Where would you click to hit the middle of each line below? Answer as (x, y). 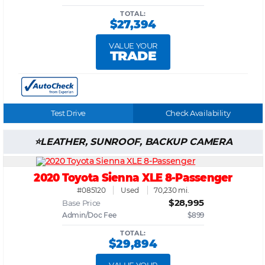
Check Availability (198, 113)
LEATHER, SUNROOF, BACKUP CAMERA (136, 142)
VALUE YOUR (133, 46)
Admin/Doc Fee (89, 215)
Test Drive (68, 113)
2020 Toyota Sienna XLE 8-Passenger (133, 177)
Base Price (82, 203)
